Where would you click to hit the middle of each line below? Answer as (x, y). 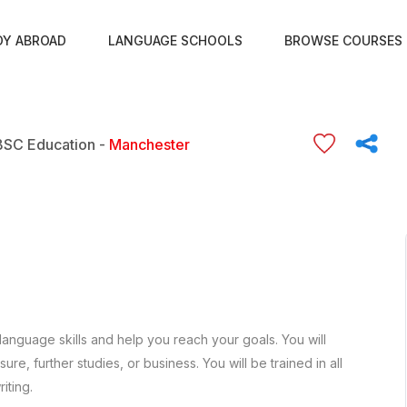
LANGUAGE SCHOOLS (175, 40)
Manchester (149, 144)
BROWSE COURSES (343, 40)
